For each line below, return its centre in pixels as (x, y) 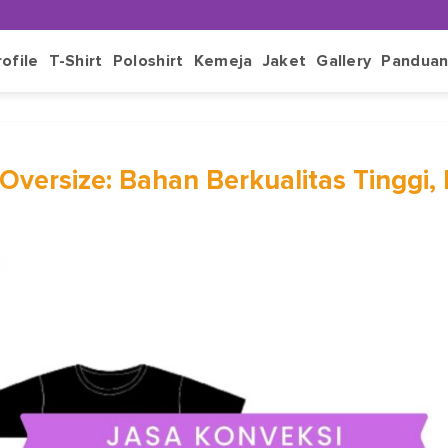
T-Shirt (75, 61)
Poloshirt (148, 61)
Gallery (344, 61)
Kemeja (223, 61)
